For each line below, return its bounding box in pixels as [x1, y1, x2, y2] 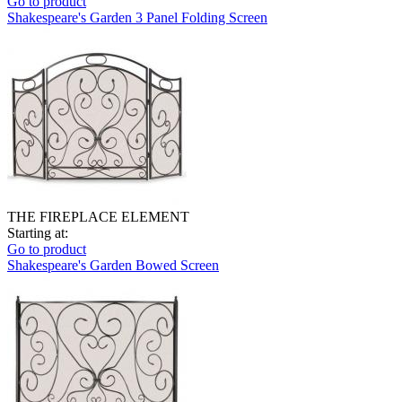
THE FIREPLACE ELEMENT [7, 208, 189, 224]
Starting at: [7, 224, 68, 240]
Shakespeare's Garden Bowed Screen [7, 257, 219, 273]
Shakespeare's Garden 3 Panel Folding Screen [7, 9, 267, 25]
